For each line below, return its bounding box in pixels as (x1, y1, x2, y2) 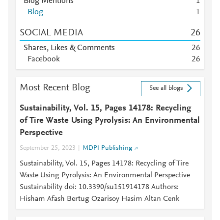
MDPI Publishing (82, 145, 132, 152)
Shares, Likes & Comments (24, 44, 115, 52)
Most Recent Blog (20, 83, 90, 93)
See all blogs (149, 85, 183, 92)
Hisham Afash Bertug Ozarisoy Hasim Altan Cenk (20, 195, 179, 203)
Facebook (27, 55, 60, 63)
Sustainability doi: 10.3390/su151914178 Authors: (20, 183, 179, 191)
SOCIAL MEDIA (20, 28, 83, 38)
